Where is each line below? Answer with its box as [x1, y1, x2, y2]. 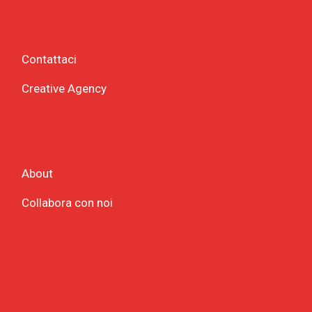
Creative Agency [22, 81, 107, 96]
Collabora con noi [22, 196, 114, 210]
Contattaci [22, 52, 77, 67]
